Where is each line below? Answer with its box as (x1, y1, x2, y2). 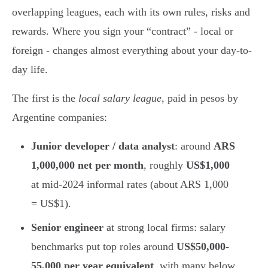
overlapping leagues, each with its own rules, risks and (12, 5, 250, 18)
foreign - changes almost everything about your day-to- (12, 44, 252, 56)
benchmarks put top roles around (31, 240, 176, 252)
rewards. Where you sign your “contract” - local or (12, 25, 233, 37)
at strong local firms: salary (103, 221, 226, 233)
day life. (12, 63, 48, 75)
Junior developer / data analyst (31, 139, 175, 152)
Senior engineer (31, 221, 103, 233)
